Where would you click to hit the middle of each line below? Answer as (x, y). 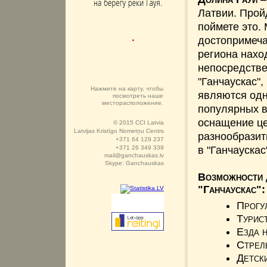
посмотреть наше (138, 96)
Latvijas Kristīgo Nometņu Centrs (119, 131)
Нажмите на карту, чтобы (127, 89)
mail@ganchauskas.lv (134, 155)
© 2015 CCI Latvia (139, 122)
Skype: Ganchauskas (134, 163)
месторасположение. (133, 103)
